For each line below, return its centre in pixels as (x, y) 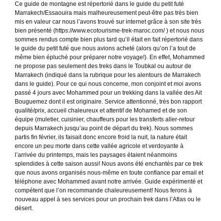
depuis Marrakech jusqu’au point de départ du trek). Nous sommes (104, 128)
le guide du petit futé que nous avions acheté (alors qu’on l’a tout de (105, 48)
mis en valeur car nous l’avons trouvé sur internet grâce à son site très (108, 21)
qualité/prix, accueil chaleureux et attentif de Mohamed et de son (101, 110)
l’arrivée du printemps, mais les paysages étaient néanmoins (96, 155)
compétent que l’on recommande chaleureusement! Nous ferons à (103, 190)
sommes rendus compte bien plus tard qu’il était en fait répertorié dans (109, 39)
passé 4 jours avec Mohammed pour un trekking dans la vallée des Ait (108, 92)
